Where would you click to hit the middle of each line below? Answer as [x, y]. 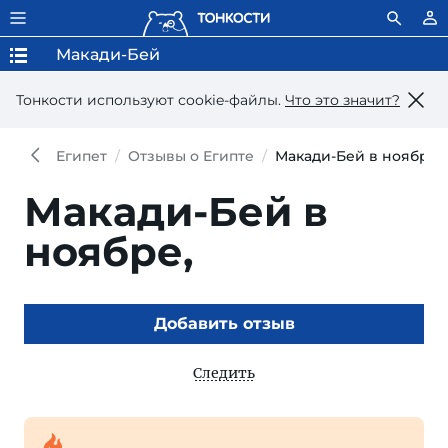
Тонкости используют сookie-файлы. [150, 99]
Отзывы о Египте [191, 156]
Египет [81, 156]
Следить [224, 373]
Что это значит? [342, 99]
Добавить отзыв [224, 323]
